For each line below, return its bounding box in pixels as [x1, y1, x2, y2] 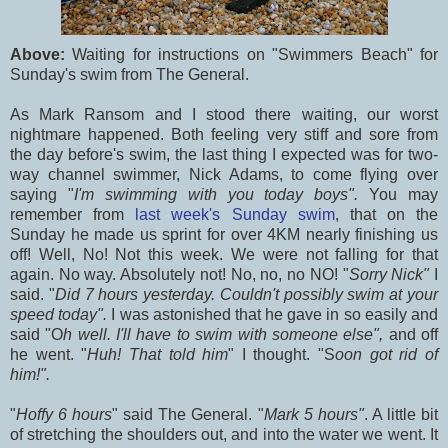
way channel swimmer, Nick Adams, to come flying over [10, 165, 438, 183]
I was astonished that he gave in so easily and [111, 305, 439, 323]
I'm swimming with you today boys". [73, 185, 370, 203]
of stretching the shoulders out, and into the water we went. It [10, 425, 438, 443]
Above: [10, 45, 73, 63]
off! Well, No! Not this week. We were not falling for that [10, 245, 438, 263]
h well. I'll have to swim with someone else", [63, 325, 389, 343]
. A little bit [363, 405, 439, 423]
